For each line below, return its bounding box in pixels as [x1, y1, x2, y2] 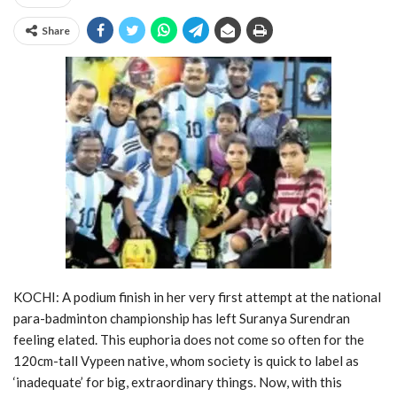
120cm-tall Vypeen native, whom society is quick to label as [13, 353, 359, 370]
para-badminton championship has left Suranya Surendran [13, 310, 350, 327]
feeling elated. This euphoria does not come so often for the [13, 331, 364, 348]
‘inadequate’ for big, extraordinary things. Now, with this [13, 374, 342, 391]
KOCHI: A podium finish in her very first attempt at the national [13, 289, 381, 306]
